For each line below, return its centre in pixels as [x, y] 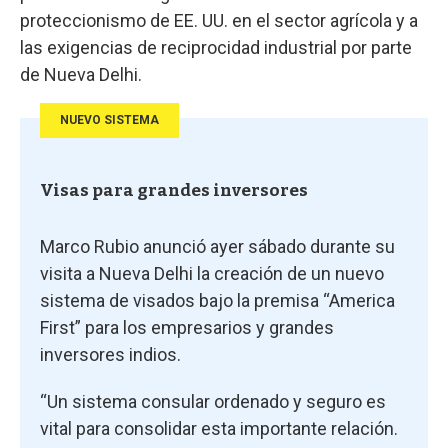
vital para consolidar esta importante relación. [219, 428]
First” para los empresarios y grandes [187, 327]
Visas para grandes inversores [174, 190]
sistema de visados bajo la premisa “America [217, 300]
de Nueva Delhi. [81, 74]
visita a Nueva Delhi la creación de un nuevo [212, 273]
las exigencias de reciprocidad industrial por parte [216, 47]
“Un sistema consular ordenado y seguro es [213, 401]
